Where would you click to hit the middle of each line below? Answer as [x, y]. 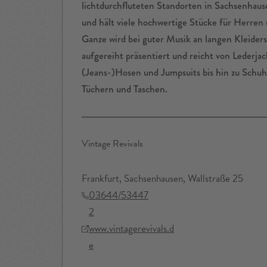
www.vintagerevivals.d [131, 229]
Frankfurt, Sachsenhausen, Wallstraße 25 [162, 179]
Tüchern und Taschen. [125, 89]
